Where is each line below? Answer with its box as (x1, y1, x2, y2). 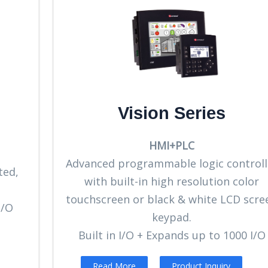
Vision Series (118, 103, 226, 123)
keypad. (152, 209, 192, 224)
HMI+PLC (149, 138, 195, 153)
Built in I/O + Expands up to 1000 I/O (78, 227, 266, 242)
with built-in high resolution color (84, 173, 260, 188)
